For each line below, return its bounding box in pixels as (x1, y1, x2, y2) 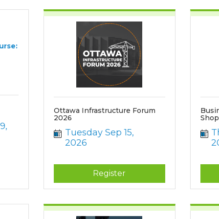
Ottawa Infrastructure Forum (54, 106, 156, 115)
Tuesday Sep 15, (65, 127, 134, 138)
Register (93, 169, 126, 178)
